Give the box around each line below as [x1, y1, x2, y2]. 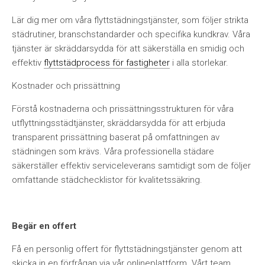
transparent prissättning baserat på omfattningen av [12, 132, 219, 143]
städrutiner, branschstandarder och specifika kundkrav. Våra [12, 29, 250, 40]
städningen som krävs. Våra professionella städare [12, 146, 214, 157]
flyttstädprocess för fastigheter [44, 57, 170, 68]
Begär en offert [12, 221, 76, 231]
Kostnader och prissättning [12, 80, 120, 91]
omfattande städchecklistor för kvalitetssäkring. [12, 174, 202, 185]
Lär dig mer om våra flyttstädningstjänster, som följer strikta [12, 15, 248, 25]
